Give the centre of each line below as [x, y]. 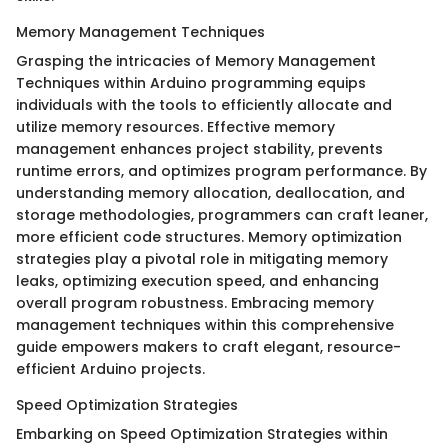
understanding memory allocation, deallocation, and [210, 192]
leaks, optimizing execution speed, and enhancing [197, 280]
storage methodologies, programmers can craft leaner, [222, 214]
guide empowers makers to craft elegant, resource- [208, 346]
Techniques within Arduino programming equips [191, 82]
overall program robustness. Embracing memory [195, 302]
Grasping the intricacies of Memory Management [196, 60]
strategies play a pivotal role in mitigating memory [202, 258]
